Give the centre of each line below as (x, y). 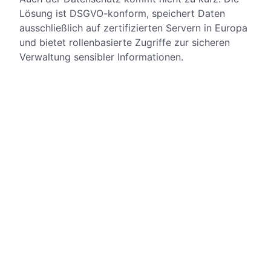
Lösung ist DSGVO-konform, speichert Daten (122, 14)
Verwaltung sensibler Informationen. (101, 57)
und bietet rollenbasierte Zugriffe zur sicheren (125, 43)
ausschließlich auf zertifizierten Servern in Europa (133, 28)
